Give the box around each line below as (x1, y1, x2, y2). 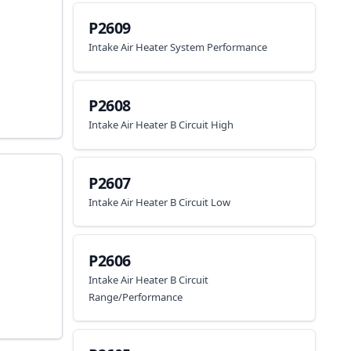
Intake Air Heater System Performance (89, 40, 268, 55)
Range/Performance (89, 289, 183, 304)
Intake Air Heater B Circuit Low (89, 194, 231, 209)
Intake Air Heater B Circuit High (89, 118, 234, 132)
